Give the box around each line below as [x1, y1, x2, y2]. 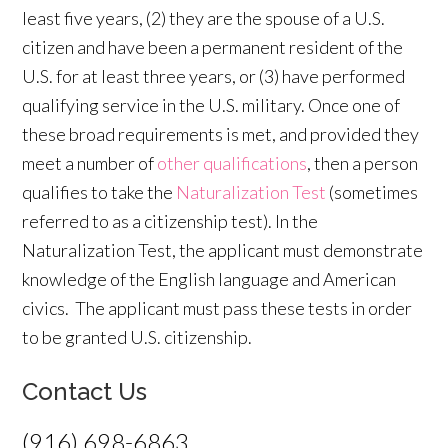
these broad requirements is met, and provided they [22, 122, 420, 145]
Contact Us [22, 376, 148, 406]
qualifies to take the [22, 180, 177, 203]
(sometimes [326, 180, 419, 203]
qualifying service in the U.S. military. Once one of [22, 93, 401, 116]
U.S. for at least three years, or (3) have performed [22, 64, 406, 87]
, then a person [307, 151, 419, 174]
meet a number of [22, 151, 158, 174]
